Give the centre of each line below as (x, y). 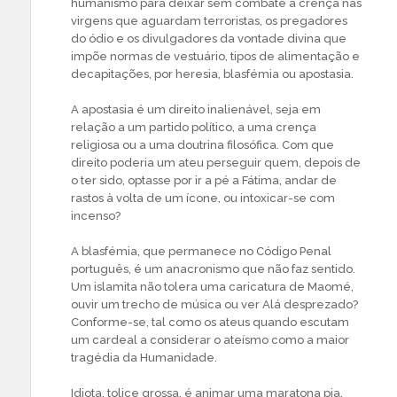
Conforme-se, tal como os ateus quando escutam (210, 323)
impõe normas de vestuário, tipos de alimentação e (215, 57)
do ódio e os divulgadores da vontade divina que (209, 39)
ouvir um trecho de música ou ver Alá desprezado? (214, 305)
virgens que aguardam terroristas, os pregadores (209, 21)
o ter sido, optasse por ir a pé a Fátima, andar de (204, 181)
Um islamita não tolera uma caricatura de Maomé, (212, 287)
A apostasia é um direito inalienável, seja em (196, 110)
